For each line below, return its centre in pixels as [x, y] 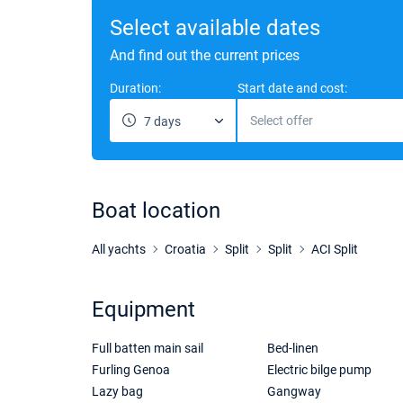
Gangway [294, 391]
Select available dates [215, 28]
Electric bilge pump [319, 370]
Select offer [282, 121]
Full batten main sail [148, 348]
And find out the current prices [205, 55]
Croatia [185, 249]
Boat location [156, 210]
